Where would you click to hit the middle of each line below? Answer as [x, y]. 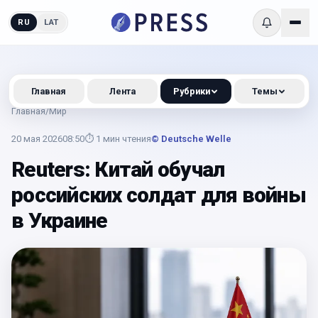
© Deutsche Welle [191, 139]
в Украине [60, 220]
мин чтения [127, 139]
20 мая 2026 [37, 139]
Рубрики [191, 91]
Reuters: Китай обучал [118, 169]
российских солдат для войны [159, 195]
